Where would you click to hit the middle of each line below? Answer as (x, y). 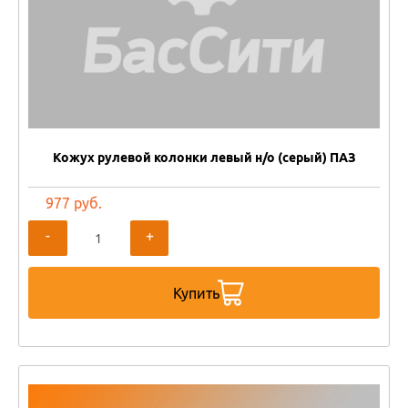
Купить (196, 293)
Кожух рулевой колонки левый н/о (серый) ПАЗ (204, 158)
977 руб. (74, 203)
